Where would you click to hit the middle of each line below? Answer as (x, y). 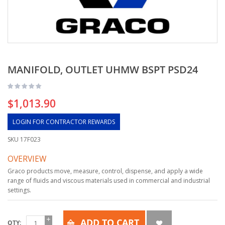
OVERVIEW (27, 159)
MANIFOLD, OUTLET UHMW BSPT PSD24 (103, 70)
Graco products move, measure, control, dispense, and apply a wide (105, 171)
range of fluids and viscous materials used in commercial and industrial (109, 181)
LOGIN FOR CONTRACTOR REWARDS (64, 122)
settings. (19, 190)
